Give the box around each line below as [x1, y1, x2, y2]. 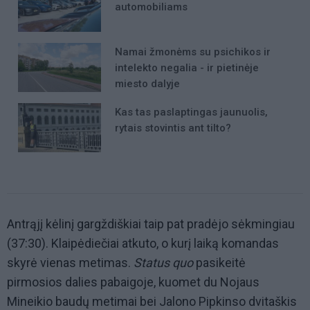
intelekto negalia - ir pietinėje [115, 61, 259, 74]
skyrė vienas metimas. [7, 255, 134, 271]
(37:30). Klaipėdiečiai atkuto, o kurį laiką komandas [7, 236, 279, 251]
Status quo [134, 255, 196, 271]
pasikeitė [196, 255, 246, 271]
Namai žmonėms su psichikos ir [115, 45, 271, 58]
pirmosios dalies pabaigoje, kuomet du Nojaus [7, 275, 259, 290]
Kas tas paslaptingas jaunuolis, [115, 105, 268, 118]
